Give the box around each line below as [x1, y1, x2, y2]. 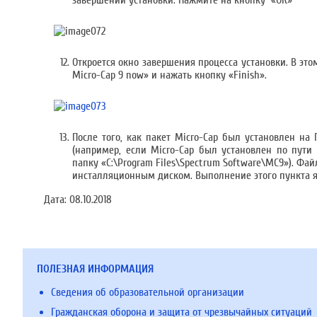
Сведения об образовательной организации [51, 286, 244, 299]
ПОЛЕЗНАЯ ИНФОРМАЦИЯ [37, 263, 154, 275]
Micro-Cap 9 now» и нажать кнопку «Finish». [72, 69, 267, 81]
